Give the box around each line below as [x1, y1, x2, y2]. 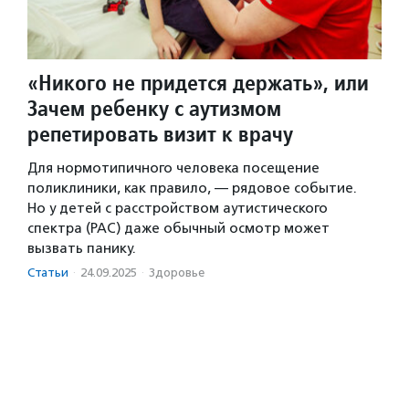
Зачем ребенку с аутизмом [27, 93, 281, 122]
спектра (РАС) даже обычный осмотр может [27, 219, 330, 236]
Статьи [27, 265, 68, 279]
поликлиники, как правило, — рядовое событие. [27, 179, 357, 196]
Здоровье [149, 265, 204, 279]
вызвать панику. [27, 239, 136, 257]
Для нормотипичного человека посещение [27, 159, 320, 176]
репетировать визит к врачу [27, 119, 293, 148]
